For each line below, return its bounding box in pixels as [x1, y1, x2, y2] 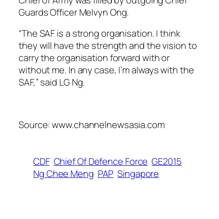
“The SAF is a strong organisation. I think [19, 27, 180, 40]
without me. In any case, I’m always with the [19, 64, 194, 77]
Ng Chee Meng [33, 167, 94, 180]
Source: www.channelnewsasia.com [19, 118, 165, 131]
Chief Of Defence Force [53, 155, 148, 168]
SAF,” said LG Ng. [19, 76, 85, 89]
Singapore [117, 167, 159, 180]
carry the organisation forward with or [19, 51, 170, 65]
